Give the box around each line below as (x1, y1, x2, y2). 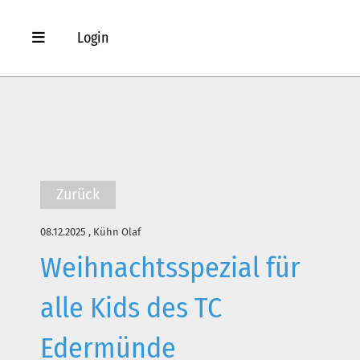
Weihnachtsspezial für (40, 250, 301, 284)
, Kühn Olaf (86, 226, 141, 238)
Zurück (56, 186, 100, 203)
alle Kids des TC (40, 290, 222, 325)
